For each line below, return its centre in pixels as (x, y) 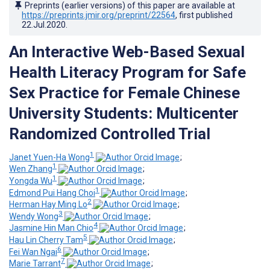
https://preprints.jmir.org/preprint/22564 (99, 15)
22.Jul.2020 (44, 24)
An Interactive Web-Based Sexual (127, 52)
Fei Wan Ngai (33, 252)
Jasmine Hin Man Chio (51, 228)
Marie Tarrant (35, 264)
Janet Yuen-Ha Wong (49, 157)
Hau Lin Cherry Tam (46, 240)
